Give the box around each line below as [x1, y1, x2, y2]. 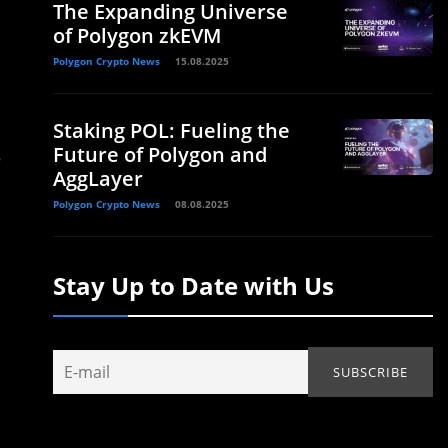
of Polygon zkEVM [53, 22, 221, 49]
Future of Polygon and [53, 141, 267, 168]
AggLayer [53, 165, 143, 192]
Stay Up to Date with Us [53, 269, 334, 302]
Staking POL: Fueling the [53, 117, 290, 144]
